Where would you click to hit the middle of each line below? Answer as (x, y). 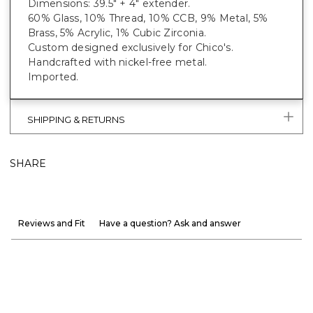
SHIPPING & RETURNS (76, 119)
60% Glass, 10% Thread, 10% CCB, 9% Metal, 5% (148, 18)
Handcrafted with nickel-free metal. (118, 62)
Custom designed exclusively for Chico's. (131, 47)
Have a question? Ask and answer (170, 223)
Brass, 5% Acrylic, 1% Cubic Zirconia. (117, 32)
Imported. (53, 77)
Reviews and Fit (52, 223)
